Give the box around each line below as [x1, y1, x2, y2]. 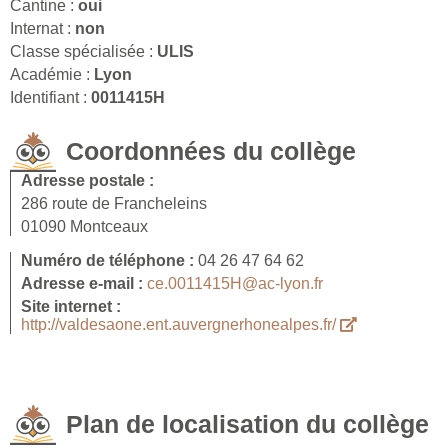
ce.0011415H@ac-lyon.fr [147, 275, 323, 293]
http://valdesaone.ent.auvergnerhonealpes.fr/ [21, 316, 340, 334]
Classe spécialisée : [10, 43, 157, 61]
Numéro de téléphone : [21, 252, 198, 270]
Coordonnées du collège [66, 137, 356, 166]
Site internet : [21, 298, 121, 316]
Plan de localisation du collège [66, 410, 429, 439]
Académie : [10, 66, 94, 84]
